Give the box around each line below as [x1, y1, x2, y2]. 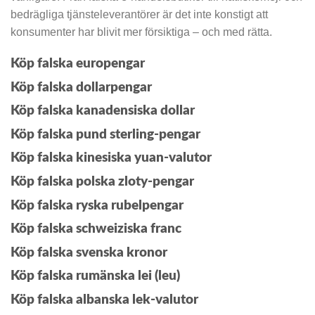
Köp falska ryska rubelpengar [11, 198, 184, 212]
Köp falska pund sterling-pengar [11, 127, 200, 141]
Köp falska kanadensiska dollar [11, 104, 195, 118]
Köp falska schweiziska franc [11, 222, 181, 236]
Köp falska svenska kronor [11, 245, 167, 259]
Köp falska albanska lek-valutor [11, 293, 198, 307]
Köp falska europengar [11, 57, 145, 71]
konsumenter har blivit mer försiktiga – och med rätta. [11, 26, 272, 39]
